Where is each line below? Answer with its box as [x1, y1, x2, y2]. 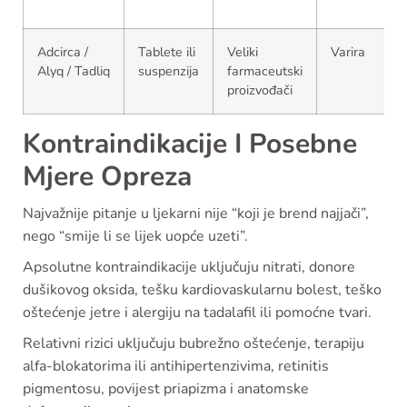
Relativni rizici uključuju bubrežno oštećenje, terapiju [23, 333, 364, 353]
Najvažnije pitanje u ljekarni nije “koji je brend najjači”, [23, 203, 369, 223]
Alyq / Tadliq [37, 61, 110, 80]
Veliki [227, 42, 258, 61]
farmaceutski [227, 61, 303, 80]
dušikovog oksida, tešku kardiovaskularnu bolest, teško [23, 279, 382, 300]
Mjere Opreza [23, 157, 192, 195]
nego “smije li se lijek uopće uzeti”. [23, 225, 248, 246]
